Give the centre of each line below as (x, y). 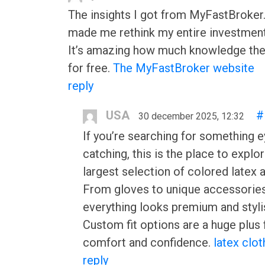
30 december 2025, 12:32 (191, 116)
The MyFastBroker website (184, 68)
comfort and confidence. (148, 243)
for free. (91, 68)
